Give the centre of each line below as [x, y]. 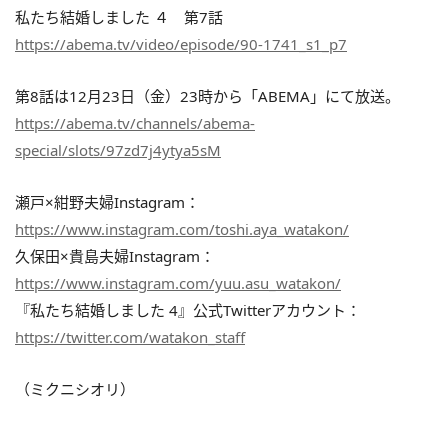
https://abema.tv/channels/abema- [135, 122]
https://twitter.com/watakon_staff [130, 336]
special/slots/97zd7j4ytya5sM [118, 149]
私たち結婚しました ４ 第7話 [119, 16]
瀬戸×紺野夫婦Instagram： [107, 201]
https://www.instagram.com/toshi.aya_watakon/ [182, 228]
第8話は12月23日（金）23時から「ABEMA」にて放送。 [207, 95]
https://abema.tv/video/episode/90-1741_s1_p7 [181, 43]
